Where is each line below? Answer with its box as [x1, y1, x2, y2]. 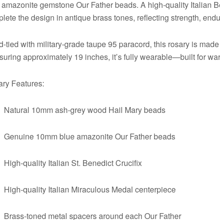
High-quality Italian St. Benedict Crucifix [4, 157, 142, 168]
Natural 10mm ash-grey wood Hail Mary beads [4, 104, 166, 115]
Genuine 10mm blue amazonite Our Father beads [4, 130, 176, 142]
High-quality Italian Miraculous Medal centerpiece [4, 183, 176, 195]
